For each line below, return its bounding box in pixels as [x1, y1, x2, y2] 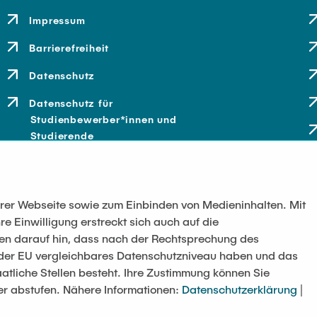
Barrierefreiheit [29, 42, 110, 54]
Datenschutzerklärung [182, 282, 297, 296]
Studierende [30, 129, 94, 142]
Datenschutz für [29, 97, 113, 109]
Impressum [29, 14, 86, 26]
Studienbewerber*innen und [30, 113, 177, 125]
